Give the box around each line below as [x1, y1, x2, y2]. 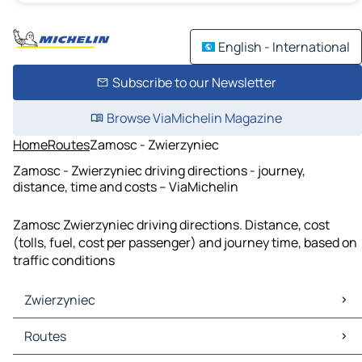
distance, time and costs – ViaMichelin [13, 177, 238, 196]
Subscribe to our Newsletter [112, 74, 276, 91]
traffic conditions [13, 251, 115, 270]
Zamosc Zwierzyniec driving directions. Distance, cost [13, 216, 330, 234]
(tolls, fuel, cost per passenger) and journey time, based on [13, 234, 357, 252]
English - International [218, 38, 350, 56]
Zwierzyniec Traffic [16, 336, 128, 355]
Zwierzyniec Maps [16, 318, 121, 337]
